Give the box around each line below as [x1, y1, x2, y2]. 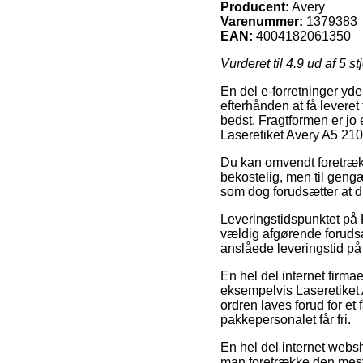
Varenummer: [220, 14, 303, 28]
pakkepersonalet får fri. [220, 312, 351, 327]
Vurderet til [220, 56, 286, 70]
